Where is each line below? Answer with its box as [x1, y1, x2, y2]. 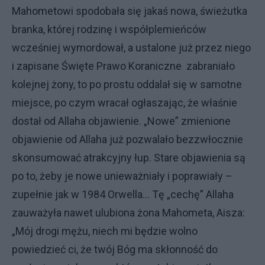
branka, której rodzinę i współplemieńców [12, 23, 206, 35]
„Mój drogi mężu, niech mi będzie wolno [12, 225, 198, 237]
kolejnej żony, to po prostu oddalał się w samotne [12, 78, 242, 91]
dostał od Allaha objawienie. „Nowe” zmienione [12, 115, 231, 127]
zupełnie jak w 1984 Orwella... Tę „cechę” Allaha [12, 188, 234, 201]
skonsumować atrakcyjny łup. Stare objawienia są [12, 151, 245, 164]
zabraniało [186, 60, 235, 72]
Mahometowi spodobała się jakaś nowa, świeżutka [12, 5, 247, 17]
